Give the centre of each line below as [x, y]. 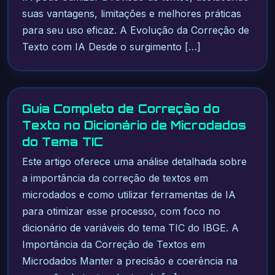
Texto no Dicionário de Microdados [134, 125]
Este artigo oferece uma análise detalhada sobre [134, 162]
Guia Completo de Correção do [121, 108]
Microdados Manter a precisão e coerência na [130, 261]
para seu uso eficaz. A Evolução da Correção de [135, 30]
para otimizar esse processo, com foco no [121, 211]
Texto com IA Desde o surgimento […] [111, 47]
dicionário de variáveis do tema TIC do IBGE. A [130, 228]
